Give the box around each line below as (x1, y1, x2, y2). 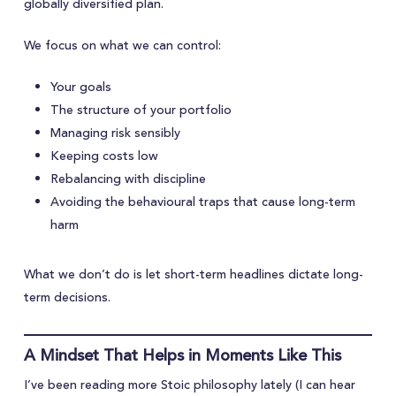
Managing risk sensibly (49, 123, 180, 143)
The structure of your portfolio (49, 100, 232, 120)
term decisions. (23, 287, 110, 308)
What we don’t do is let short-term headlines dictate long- (23, 264, 363, 285)
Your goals (49, 77, 111, 97)
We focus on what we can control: (23, 35, 221, 56)
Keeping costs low (49, 146, 158, 166)
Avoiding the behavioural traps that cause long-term (49, 192, 355, 212)
